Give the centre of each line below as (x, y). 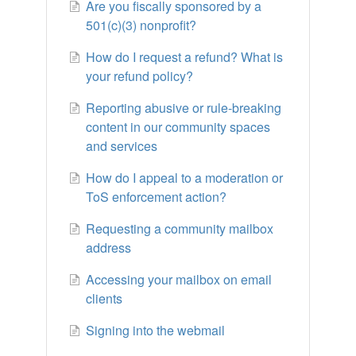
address (109, 248)
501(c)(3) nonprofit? (141, 25)
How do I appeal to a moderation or (185, 178)
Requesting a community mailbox (180, 229)
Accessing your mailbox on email (179, 280)
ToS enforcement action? (157, 197)
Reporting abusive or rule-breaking (184, 108)
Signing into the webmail (156, 331)
